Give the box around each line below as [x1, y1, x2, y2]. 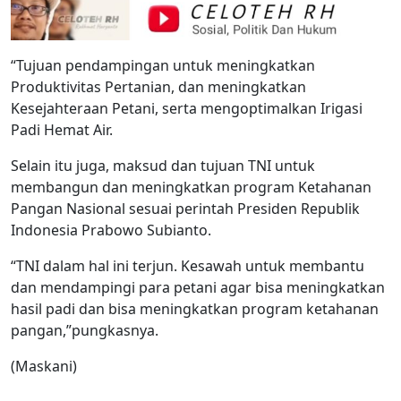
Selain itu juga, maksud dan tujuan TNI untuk [11, 156, 315, 176]
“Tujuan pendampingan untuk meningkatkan [11, 55, 315, 76]
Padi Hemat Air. [11, 120, 113, 141]
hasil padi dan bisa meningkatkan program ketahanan [11, 299, 379, 320]
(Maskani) [11, 356, 77, 377]
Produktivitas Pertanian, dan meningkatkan [11, 77, 306, 98]
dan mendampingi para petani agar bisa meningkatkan [11, 277, 385, 298]
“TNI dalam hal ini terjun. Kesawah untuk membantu [11, 256, 364, 277]
